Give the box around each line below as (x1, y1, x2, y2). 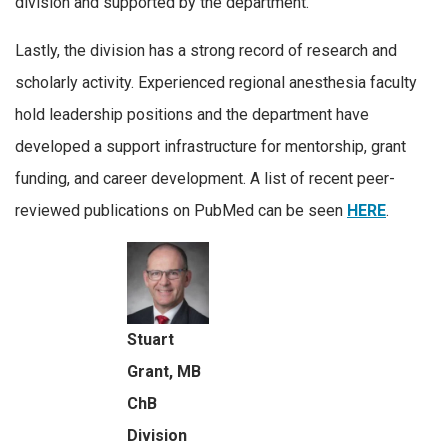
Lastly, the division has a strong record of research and (15, 40, 397, 60)
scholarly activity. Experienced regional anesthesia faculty (15, 72, 417, 92)
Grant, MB (127, 362, 201, 382)
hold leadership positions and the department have (15, 104, 369, 124)
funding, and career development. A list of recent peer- (15, 168, 395, 188)
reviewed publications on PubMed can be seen (15, 200, 347, 220)
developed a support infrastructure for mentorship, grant (15, 136, 406, 156)
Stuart (127, 330, 174, 350)
